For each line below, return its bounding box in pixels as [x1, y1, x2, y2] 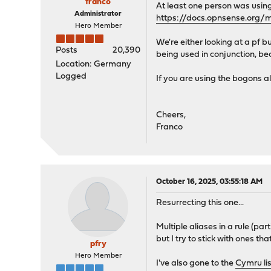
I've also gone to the [156, 259, 236, 269]
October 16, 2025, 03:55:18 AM [156, 178, 263, 186]
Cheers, [156, 111, 186, 120]
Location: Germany [56, 60, 132, 70]
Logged [56, 72, 87, 82]
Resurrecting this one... [156, 198, 244, 208]
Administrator [74, 10, 122, 18]
